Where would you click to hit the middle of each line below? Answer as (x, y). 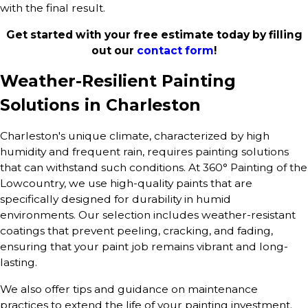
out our (114, 50)
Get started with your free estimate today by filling (154, 34)
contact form (175, 50)
